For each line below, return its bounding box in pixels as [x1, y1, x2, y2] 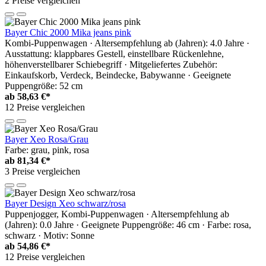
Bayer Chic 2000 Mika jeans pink [5, 27, 131, 38]
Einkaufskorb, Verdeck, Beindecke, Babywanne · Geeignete [5, 70, 231, 81]
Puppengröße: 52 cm [5, 81, 83, 91]
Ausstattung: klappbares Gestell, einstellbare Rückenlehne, [5, 49, 224, 59]
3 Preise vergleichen [5, 166, 80, 177]
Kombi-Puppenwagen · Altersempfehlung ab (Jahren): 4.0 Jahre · [5, 38, 249, 49]
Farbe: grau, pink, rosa [5, 145, 89, 156]
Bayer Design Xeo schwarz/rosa [5, 198, 126, 209]
